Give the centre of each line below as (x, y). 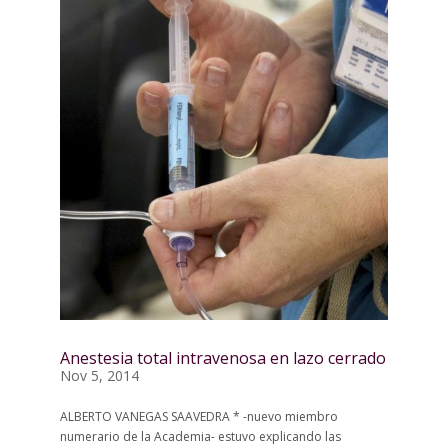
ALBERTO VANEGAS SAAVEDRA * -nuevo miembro (198, 416)
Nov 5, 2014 (99, 375)
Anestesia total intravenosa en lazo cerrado (222, 358)
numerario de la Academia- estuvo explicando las (200, 436)
